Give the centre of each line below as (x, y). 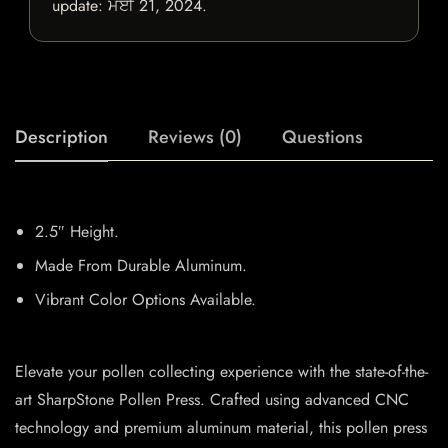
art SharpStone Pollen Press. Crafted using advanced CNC (212, 400)
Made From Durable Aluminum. (141, 266)
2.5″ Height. (77, 232)
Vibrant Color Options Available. (145, 300)
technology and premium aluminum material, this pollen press (221, 428)
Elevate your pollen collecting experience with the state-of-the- (221, 372)
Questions (322, 137)
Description (61, 137)
